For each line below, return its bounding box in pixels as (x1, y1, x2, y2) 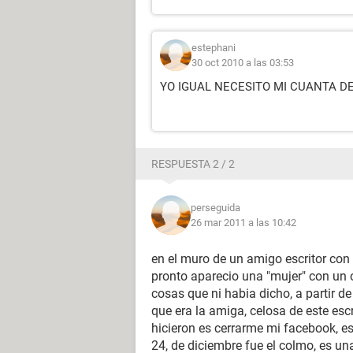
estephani (191, 42, 236, 54)
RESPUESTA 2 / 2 (151, 158, 235, 170)
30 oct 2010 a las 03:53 (191, 57, 294, 69)
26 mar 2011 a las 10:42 (191, 217, 296, 229)
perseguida (191, 202, 240, 214)
